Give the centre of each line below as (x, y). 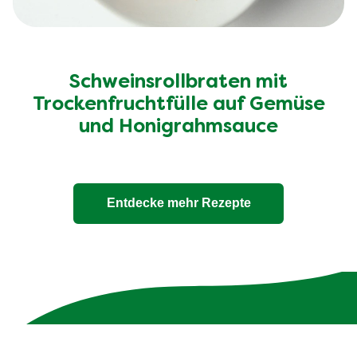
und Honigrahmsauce (178, 127)
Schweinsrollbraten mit (178, 82)
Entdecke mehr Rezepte (178, 203)
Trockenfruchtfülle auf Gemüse (178, 105)
